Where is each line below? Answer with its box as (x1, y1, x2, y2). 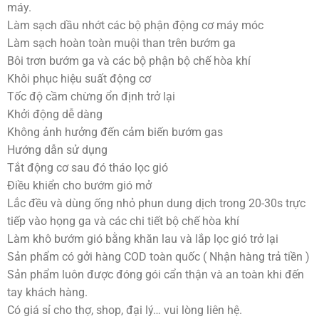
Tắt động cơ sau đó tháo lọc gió (6, 160, 168, 174)
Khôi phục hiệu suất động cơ (6, 71, 151, 85)
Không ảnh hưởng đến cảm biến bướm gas (6, 125, 223, 139)
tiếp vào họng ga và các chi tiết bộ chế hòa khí (6, 214, 239, 228)
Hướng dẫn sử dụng (6, 142, 108, 157)
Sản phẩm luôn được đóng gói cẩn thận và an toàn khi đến (6, 267, 304, 281)
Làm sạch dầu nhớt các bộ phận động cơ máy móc (6, 18, 263, 32)
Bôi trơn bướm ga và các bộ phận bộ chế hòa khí (6, 53, 251, 68)
